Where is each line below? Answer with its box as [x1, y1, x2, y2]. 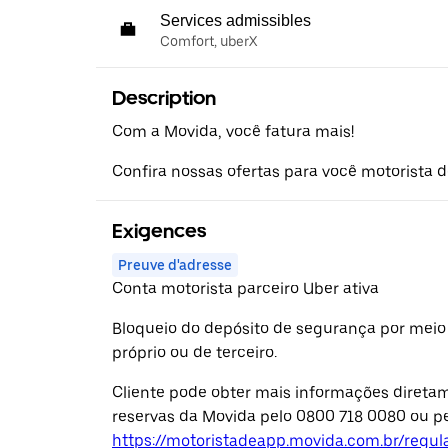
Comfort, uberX [160, 32, 257, 49]
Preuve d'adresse [118, 256, 232, 273]
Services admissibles [160, 11, 311, 29]
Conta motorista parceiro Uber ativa [112, 278, 379, 298]
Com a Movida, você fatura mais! [112, 121, 354, 141]
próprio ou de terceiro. [112, 342, 277, 362]
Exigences [112, 218, 206, 243]
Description [112, 85, 216, 110]
